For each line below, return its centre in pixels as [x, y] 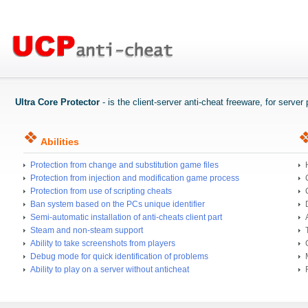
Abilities [59, 142]
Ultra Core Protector [57, 102]
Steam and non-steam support [87, 230]
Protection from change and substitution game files [124, 165]
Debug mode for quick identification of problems [119, 256]
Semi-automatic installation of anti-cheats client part [126, 217]
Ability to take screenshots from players [103, 243]
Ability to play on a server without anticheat [110, 269]
